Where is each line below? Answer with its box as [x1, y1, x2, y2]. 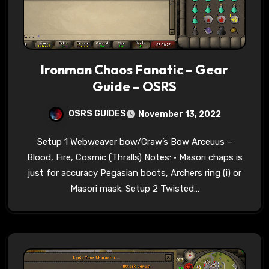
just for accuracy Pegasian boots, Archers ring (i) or [28, 167, 241, 178]
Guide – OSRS [92, 77, 177, 95]
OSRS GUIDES [68, 108, 126, 119]
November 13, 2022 [138, 109, 221, 119]
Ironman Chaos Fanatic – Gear [41, 61, 228, 78]
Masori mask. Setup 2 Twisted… [70, 183, 199, 194]
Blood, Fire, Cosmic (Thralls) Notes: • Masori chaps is [26, 151, 243, 163]
